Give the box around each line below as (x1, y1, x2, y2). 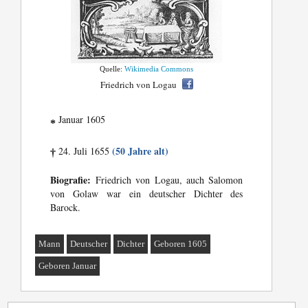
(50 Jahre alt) (112, 144, 169, 159)
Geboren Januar (38, 261, 97, 272)
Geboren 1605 (154, 239, 208, 250)
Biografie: (50, 173, 91, 188)
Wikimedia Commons (124, 65, 194, 74)
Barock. (50, 201, 81, 214)
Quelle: (100, 65, 125, 74)
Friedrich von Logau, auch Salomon (91, 173, 243, 187)
